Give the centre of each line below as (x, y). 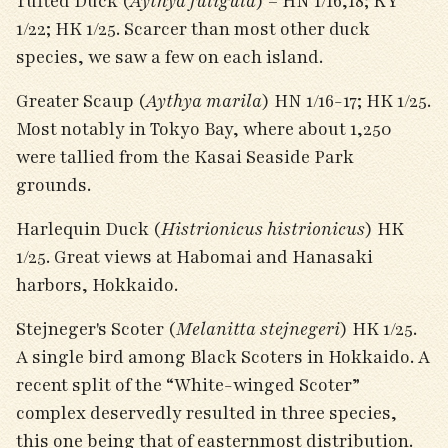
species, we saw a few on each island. (171, 57)
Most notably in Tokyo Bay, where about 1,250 (204, 129)
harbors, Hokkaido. (101, 285)
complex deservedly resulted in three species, (206, 413)
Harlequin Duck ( (88, 229)
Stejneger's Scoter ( (96, 329)
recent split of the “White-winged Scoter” (188, 385)
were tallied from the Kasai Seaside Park (185, 157)
